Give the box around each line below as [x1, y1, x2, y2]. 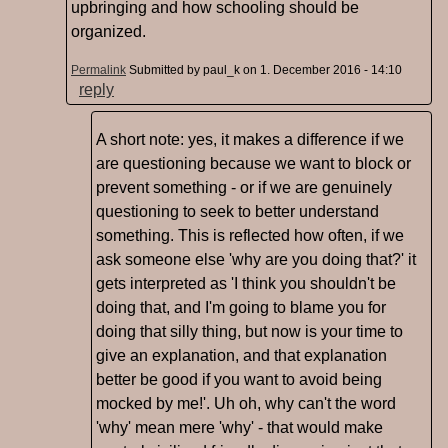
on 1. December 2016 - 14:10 [240, 63, 402, 78]
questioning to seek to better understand [96, 203, 379, 221]
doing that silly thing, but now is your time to [96, 323, 403, 341]
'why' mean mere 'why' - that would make [96, 419, 383, 437]
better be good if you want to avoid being [96, 371, 382, 389]
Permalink [71, 63, 126, 78]
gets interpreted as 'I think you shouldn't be [96, 275, 396, 293]
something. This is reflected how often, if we [96, 227, 404, 245]
